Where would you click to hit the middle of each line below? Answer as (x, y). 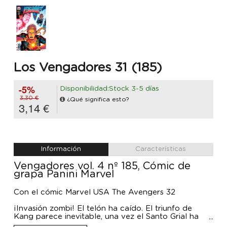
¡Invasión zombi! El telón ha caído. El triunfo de (103, 209)
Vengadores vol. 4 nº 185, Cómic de (102, 166)
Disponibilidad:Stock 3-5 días (109, 89)
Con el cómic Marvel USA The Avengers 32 (94, 193)
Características (161, 149)
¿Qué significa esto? (98, 100)
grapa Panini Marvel (64, 175)
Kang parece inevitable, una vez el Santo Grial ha (106, 217)
